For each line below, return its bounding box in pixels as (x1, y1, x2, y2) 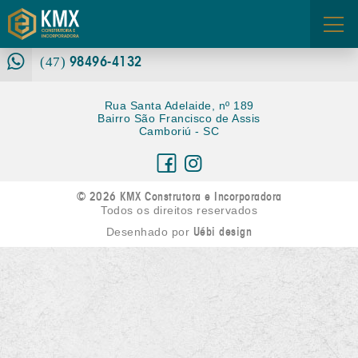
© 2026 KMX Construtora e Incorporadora (76, 189, 282, 204)
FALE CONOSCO (125, 22, 233, 36)
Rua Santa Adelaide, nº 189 (104, 99, 254, 112)
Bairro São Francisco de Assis (97, 112, 261, 125)
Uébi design (193, 225, 253, 239)
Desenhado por (105, 225, 193, 238)
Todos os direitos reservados (101, 204, 257, 217)
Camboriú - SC (138, 125, 220, 137)
